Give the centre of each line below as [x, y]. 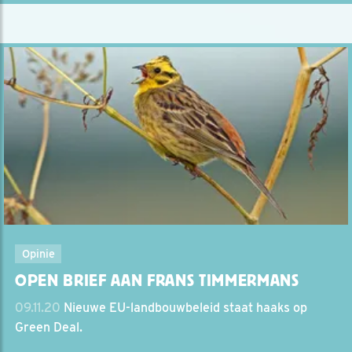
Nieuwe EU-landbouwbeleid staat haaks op [184, 308]
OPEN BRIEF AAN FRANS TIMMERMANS [157, 281]
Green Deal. [49, 328]
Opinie [38, 254]
